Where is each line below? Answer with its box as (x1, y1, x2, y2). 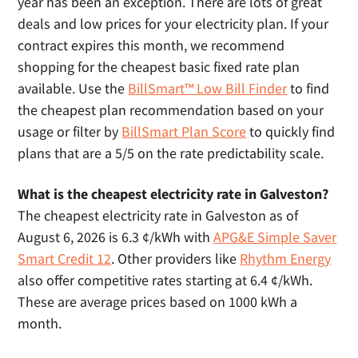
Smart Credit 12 (18, 249, 112, 268)
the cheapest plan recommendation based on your (18, 101, 324, 119)
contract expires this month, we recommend (18, 36, 285, 54)
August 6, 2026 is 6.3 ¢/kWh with (18, 228, 214, 246)
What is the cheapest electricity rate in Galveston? (18, 185, 329, 203)
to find (287, 79, 330, 97)
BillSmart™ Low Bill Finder (128, 79, 288, 97)
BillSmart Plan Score (121, 122, 247, 141)
